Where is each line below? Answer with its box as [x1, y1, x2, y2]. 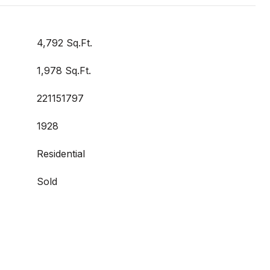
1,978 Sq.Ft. [37, 64, 91, 77]
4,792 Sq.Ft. [37, 37, 92, 49]
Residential [37, 148, 85, 160]
